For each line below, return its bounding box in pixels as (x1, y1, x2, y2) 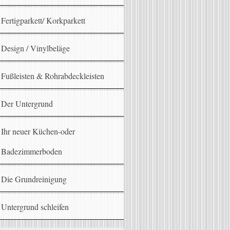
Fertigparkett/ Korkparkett (1, 15, 86, 26)
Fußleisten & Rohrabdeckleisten (1, 70, 105, 82)
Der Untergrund (1, 98, 53, 109)
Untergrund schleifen (1, 201, 69, 213)
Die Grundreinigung (1, 174, 67, 185)
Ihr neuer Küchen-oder (1, 126, 75, 137)
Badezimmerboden (1, 146, 63, 157)
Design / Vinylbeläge (1, 43, 70, 54)
